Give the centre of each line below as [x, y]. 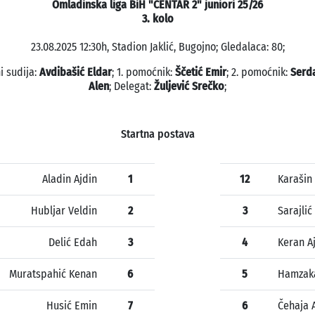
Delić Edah [73, 243]
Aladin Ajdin [70, 179]
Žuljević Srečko [189, 86]
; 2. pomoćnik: [258, 72]
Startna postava [157, 134]
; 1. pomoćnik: [143, 72]
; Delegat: [131, 86]
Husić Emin [72, 306]
